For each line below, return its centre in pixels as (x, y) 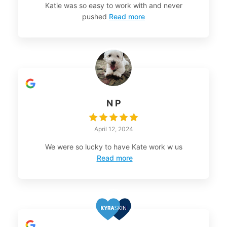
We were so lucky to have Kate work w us (113, 146)
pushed (94, 16)
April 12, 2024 (113, 129)
